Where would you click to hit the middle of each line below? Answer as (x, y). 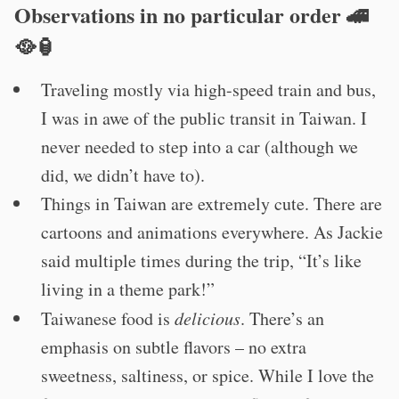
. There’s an (282, 318)
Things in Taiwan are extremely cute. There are (212, 204)
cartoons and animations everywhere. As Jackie (212, 232)
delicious (208, 318)
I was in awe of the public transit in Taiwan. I (204, 118)
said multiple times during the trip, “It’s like (201, 261)
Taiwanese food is (108, 318)
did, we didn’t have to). (123, 175)
